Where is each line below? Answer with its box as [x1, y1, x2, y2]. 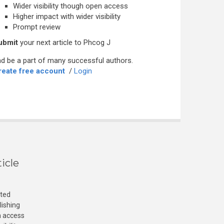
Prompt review [13, 22, 60, 31]
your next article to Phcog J [18, 38, 110, 47]
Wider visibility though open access [13, 1, 128, 10]
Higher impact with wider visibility [13, 12, 120, 21]
